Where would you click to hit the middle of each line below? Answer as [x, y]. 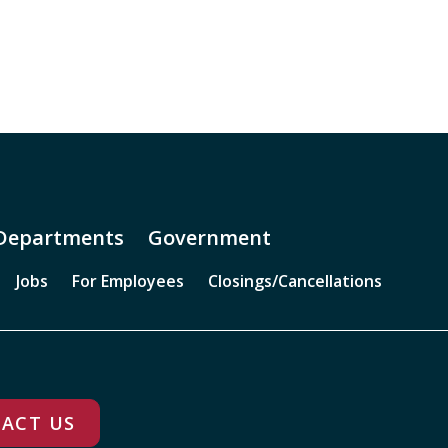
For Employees [128, 281]
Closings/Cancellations [295, 281]
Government [209, 237]
